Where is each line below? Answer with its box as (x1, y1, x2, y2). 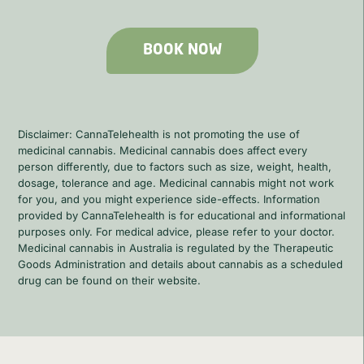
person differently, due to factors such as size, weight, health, (18, 159, 332, 173)
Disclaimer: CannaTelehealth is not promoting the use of (18, 127, 301, 141)
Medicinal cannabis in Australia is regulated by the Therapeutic (18, 240, 334, 254)
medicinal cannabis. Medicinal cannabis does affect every (18, 143, 308, 157)
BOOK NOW (142, 42, 222, 58)
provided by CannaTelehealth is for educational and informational (18, 208, 346, 222)
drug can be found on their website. (18, 273, 201, 287)
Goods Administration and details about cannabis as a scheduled (18, 257, 344, 271)
